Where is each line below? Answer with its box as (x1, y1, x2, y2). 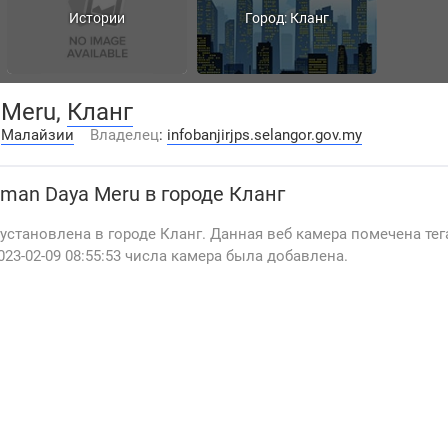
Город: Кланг (244, 10, 329, 26)
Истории (68, 10, 125, 26)
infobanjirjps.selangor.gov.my (167, 126, 362, 144)
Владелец (90, 126, 159, 144)
